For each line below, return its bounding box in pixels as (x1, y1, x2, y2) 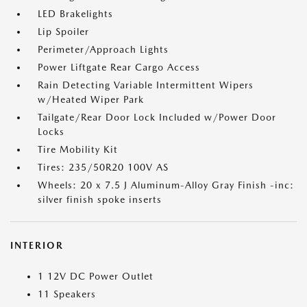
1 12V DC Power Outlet (38, 271, 153, 282)
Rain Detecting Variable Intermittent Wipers (38, 79, 254, 91)
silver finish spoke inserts (38, 194, 162, 206)
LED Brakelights (38, 8, 113, 20)
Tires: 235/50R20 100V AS (38, 162, 169, 173)
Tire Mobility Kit (38, 144, 118, 156)
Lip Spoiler (38, 26, 89, 38)
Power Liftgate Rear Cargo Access (38, 62, 200, 73)
